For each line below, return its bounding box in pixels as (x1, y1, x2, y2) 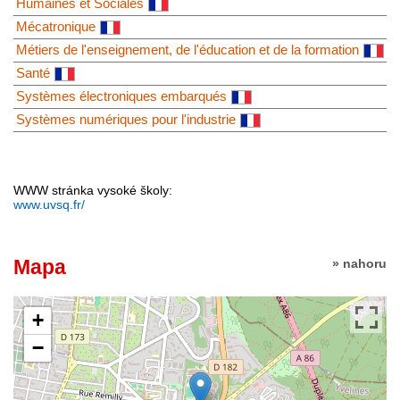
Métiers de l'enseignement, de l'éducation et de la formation (16, 42, 359, 58)
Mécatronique (16, 19, 96, 35)
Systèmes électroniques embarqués (16, 88, 227, 104)
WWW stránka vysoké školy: (13, 183, 172, 198)
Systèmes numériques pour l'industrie (16, 112, 236, 128)
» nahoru (332, 256, 387, 271)
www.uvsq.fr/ (13, 197, 85, 212)
